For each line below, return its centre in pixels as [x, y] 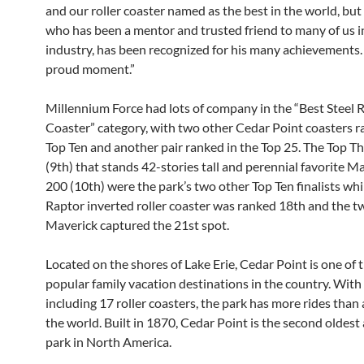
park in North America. [108, 342]
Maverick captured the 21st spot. [137, 225]
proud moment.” [90, 69]
